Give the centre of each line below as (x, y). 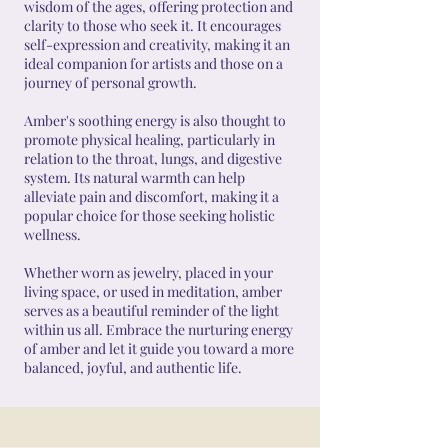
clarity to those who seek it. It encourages (152, 26)
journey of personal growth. (110, 83)
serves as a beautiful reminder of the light (151, 311)
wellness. (52, 235)
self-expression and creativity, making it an (157, 45)
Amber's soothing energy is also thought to (155, 121)
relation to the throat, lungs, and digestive (153, 159)
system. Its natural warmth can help (134, 178)
